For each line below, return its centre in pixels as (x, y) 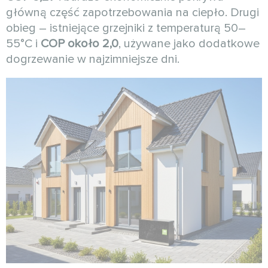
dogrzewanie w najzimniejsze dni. (93, 60)
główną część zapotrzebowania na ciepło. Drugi (133, 13)
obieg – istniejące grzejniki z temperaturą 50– (126, 28)
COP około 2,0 (80, 44)
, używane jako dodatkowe (189, 44)
